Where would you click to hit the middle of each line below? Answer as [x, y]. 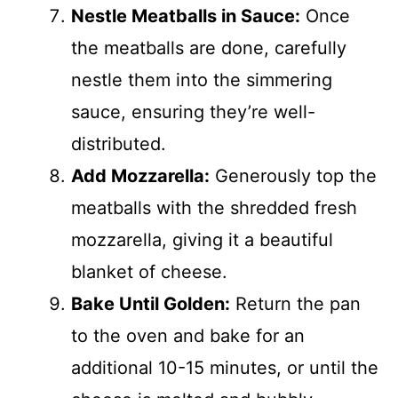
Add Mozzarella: [140, 175]
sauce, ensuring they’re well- [193, 111]
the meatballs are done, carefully [209, 48]
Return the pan [295, 303]
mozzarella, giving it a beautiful [202, 239]
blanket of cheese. [149, 271]
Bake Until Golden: [151, 303]
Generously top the [293, 175]
